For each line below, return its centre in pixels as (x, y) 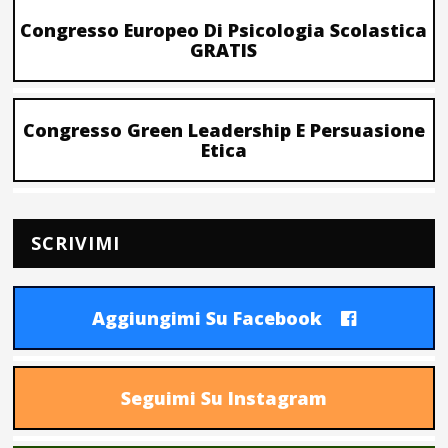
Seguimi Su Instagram (223, 398)
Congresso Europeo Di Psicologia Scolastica (224, 30)
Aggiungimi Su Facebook (206, 318)
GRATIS (224, 50)
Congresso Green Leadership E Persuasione (223, 130)
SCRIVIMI (76, 243)
